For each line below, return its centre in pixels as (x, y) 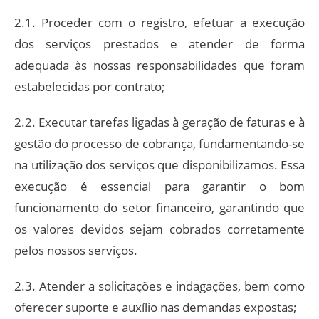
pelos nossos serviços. (76, 250)
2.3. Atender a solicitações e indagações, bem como (159, 286)
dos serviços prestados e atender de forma (159, 43)
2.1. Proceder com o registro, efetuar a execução (159, 22)
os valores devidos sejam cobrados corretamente (159, 229)
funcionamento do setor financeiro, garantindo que (159, 207)
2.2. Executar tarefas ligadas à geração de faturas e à (159, 122)
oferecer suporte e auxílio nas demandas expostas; (156, 307)
